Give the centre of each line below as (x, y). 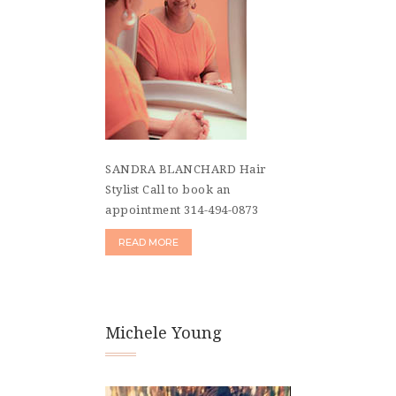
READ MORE (148, 242)
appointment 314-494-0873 (182, 209)
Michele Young (164, 332)
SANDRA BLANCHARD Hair (186, 169)
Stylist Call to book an (168, 189)
